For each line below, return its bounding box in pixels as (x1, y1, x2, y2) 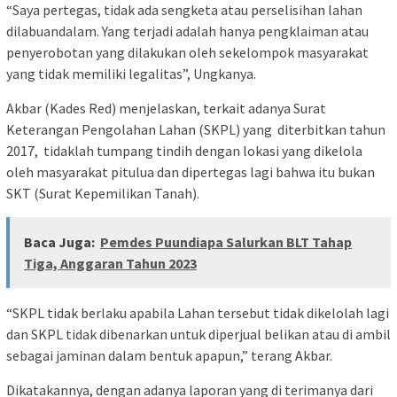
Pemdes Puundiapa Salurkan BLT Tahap (100, 232, 352, 251)
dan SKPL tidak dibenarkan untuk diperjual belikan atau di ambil (6, 324, 391, 343)
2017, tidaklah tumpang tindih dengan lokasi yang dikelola (6, 141, 362, 160)
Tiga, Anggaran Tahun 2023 (24, 253, 197, 272)
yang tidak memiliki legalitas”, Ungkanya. (6, 64, 256, 82)
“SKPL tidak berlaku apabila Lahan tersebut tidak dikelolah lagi (6, 303, 389, 322)
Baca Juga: (24, 232, 95, 251)
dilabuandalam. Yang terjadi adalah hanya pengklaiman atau (6, 21, 369, 40)
